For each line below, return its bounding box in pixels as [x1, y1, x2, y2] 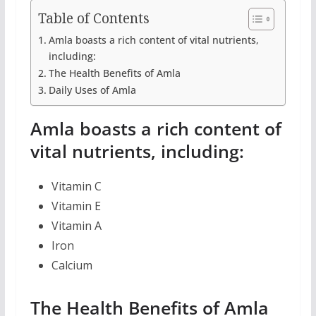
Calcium [51, 257, 92, 274]
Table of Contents [37, 8, 150, 28]
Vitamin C [51, 178, 102, 195]
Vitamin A [51, 218, 102, 234]
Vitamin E [51, 198, 101, 214]
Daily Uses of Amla [48, 83, 136, 97]
